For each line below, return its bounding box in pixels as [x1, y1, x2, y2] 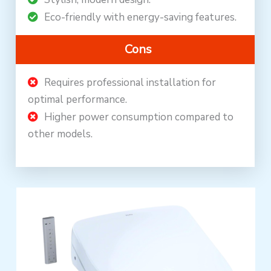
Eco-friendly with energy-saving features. [44, 10, 237, 25]
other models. [28, 127, 93, 142]
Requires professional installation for [44, 76, 217, 90]
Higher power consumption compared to [44, 110, 234, 125]
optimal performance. [28, 93, 128, 107]
